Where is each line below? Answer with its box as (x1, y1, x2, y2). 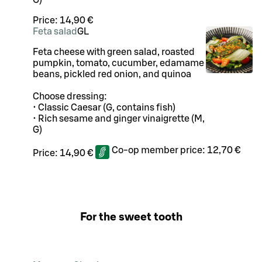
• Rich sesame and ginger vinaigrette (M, (33, 114, 205, 123)
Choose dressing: (33, 92, 109, 101)
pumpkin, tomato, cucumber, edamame (33, 58, 204, 68)
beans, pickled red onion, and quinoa (33, 70, 191, 79)
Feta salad (33, 27, 77, 36)
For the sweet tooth (80, 211, 182, 223)
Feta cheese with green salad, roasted (33, 47, 195, 57)
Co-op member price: (112, 146, 207, 155)
